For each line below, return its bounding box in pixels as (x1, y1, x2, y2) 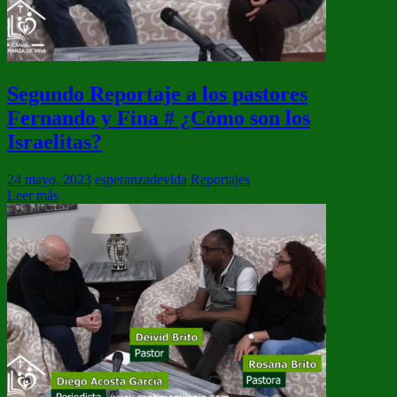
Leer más (7, 187, 58, 203)
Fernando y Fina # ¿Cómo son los (7, 105, 310, 129)
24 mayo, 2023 (7, 171, 91, 187)
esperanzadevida (95, 171, 187, 187)
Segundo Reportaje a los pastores (7, 82, 307, 105)
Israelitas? (7, 129, 102, 153)
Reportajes (191, 171, 250, 187)
